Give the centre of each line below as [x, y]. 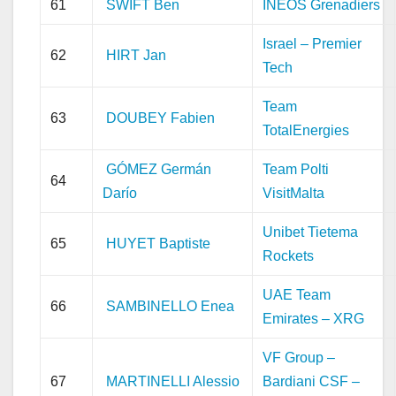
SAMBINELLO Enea [171, 306]
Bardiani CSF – [312, 381]
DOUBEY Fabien [161, 118]
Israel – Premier [312, 43]
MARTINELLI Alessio [173, 381]
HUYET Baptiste [159, 243]
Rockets [289, 255]
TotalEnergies [306, 130]
